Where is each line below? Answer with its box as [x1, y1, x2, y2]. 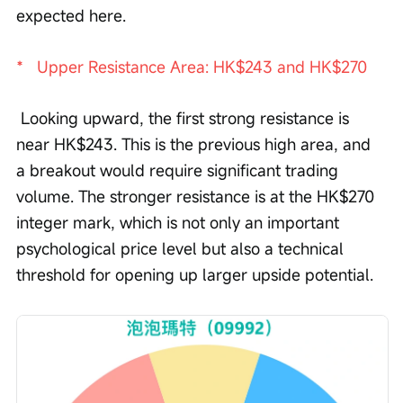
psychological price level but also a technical [16, 237, 348, 260]
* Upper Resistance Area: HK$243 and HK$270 [16, 56, 367, 78]
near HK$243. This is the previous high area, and [16, 133, 375, 156]
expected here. [16, 4, 130, 27]
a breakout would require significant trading [16, 159, 343, 182]
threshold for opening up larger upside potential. [16, 264, 373, 286]
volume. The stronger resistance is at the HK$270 [16, 185, 379, 208]
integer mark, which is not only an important [16, 211, 344, 234]
